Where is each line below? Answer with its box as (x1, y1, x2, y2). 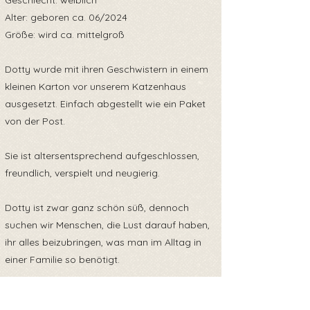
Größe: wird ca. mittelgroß (5, 28, 125, 41)
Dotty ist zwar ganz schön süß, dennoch (5, 201, 189, 214)
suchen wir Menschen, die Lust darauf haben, (5, 219, 210, 231)
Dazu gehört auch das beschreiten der (5, 288, 181, 300)
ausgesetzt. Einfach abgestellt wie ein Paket (5, 98, 206, 110)
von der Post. (5, 115, 65, 127)
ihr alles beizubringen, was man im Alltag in (5, 236, 201, 248)
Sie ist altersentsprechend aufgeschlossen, (5, 149, 199, 162)
